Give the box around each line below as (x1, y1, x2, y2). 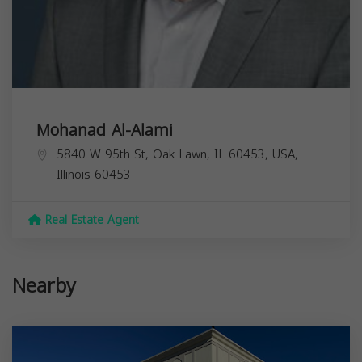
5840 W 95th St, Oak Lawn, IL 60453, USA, (57, 142, 298, 166)
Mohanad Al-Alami (36, 114, 173, 145)
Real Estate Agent (41, 208, 139, 231)
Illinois (57, 162, 90, 186)
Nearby (12, 267, 76, 305)
